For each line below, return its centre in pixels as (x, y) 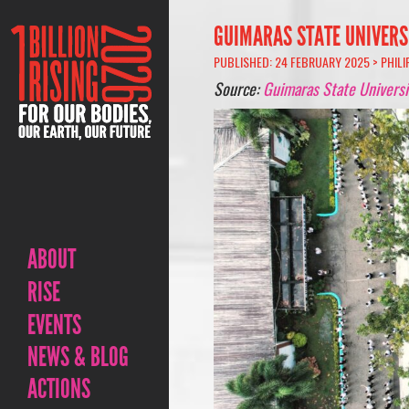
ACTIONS (59, 389)
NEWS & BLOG (78, 357)
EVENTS (54, 325)
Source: (238, 88)
